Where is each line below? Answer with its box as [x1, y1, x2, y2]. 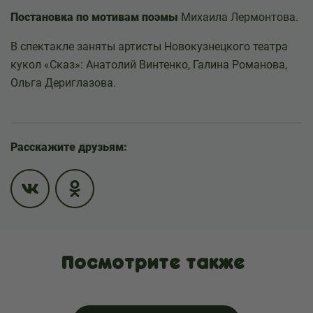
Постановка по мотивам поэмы [10, 10, 178, 24]
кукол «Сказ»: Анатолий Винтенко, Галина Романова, [10, 58, 287, 71]
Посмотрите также [61, 251, 245, 273]
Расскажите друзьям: [10, 140, 127, 154]
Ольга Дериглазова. [10, 76, 116, 89]
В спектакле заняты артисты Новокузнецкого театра [10, 40, 288, 53]
